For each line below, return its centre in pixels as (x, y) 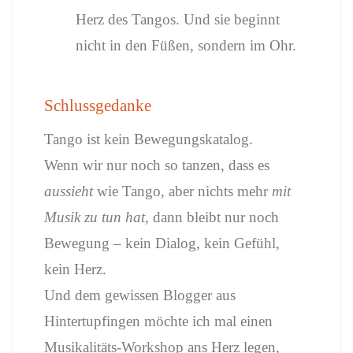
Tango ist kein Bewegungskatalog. (149, 139)
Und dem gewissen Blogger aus (140, 295)
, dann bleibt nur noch (212, 217)
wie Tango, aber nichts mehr (182, 191)
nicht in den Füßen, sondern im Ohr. (186, 45)
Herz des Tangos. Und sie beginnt (178, 19)
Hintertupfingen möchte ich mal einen (158, 321)
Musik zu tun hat (95, 217)
